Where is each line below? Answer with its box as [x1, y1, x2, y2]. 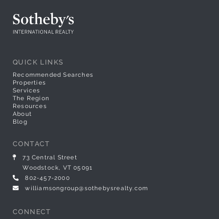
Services [13, 87, 41, 94]
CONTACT [13, 140, 50, 148]
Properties [13, 79, 46, 87]
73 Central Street [22, 154, 77, 161]
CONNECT [13, 208, 51, 216]
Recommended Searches [13, 71, 93, 79]
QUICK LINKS [13, 58, 64, 66]
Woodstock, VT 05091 [22, 164, 93, 172]
